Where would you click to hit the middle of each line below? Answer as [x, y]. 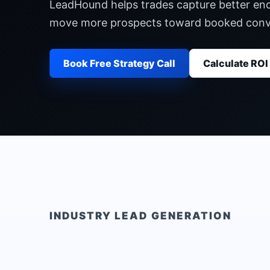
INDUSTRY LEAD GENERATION [140, 216]
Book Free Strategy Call [119, 63]
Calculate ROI [236, 63]
